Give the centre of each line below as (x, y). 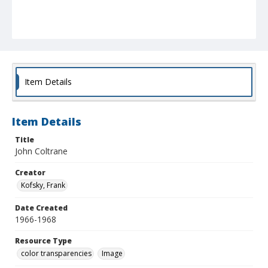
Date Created (41, 208)
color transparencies (56, 254)
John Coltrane (41, 151)
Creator (30, 173)
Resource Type (43, 241)
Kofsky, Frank (43, 185)
